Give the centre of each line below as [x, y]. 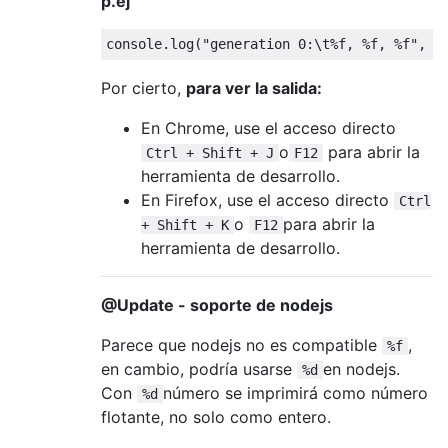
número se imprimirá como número [295, 392]
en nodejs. [361, 368]
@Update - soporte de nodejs [217, 304]
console [134, 43]
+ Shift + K [185, 224]
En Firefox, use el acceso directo [267, 199]
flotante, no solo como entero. [216, 416]
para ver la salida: [254, 87]
